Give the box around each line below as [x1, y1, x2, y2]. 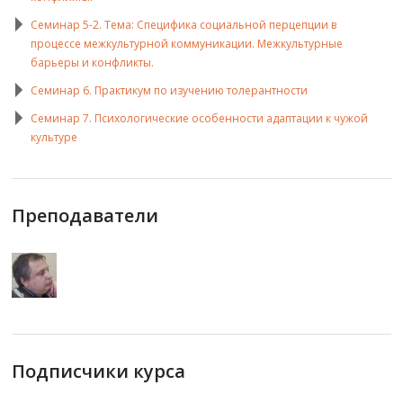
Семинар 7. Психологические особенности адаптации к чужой [31, 111, 369, 127]
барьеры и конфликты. [31, 55, 155, 71]
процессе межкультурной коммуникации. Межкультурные [31, 36, 344, 52]
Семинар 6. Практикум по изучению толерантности [31, 83, 309, 99]
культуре [31, 130, 78, 146]
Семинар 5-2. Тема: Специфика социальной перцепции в [31, 17, 337, 33]
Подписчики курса [12, 359, 186, 384]
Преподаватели [12, 203, 159, 228]
